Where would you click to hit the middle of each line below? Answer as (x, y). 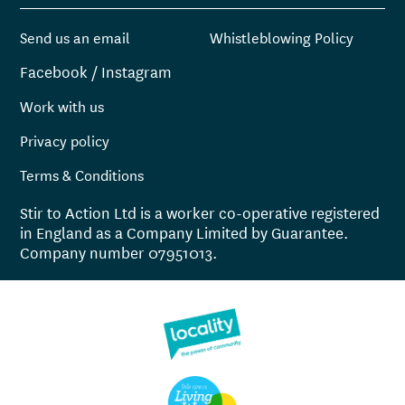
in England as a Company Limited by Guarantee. (184, 231)
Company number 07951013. (119, 251)
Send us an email (75, 36)
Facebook (54, 71)
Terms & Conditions (82, 174)
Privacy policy (65, 139)
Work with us (62, 105)
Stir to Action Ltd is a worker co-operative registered (200, 212)
